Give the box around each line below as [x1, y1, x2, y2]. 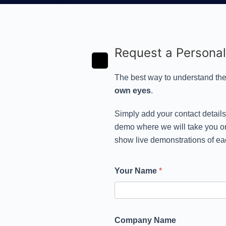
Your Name [115, 166, 159, 175]
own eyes [115, 86, 151, 95]
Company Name [115, 216, 176, 224]
